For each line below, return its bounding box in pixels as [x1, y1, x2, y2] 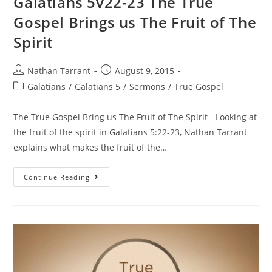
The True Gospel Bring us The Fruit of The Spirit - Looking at [13, 110, 257, 123]
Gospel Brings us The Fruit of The [13, 12, 257, 32]
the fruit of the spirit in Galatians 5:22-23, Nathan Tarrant [13, 126, 248, 138]
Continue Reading [24, 172, 90, 182]
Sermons [129, 80, 166, 92]
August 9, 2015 [115, 64, 175, 76]
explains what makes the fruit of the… [13, 141, 168, 153]
